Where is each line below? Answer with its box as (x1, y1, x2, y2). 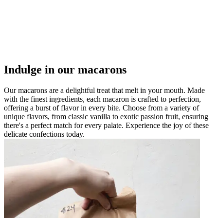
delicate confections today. (4, 129, 85, 138)
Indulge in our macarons (4, 63, 127, 76)
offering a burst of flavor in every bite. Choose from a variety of (4, 103, 199, 112)
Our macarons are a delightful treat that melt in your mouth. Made (4, 86, 205, 94)
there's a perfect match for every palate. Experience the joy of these (4, 121, 209, 129)
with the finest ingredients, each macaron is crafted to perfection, (4, 94, 201, 103)
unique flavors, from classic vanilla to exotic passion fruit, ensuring (4, 112, 208, 121)
